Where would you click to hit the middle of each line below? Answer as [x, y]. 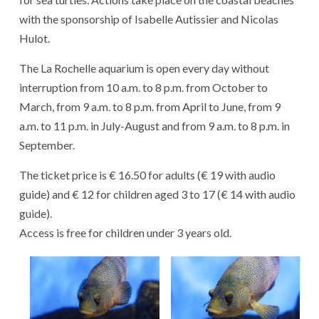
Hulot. [35, 38]
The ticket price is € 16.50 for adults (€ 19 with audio [147, 174]
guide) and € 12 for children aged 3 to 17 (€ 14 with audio [157, 194]
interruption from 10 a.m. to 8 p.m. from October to [143, 87]
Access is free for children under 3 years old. [125, 232]
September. [47, 145]
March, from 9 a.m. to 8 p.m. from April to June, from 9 [150, 106]
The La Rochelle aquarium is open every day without [144, 68]
